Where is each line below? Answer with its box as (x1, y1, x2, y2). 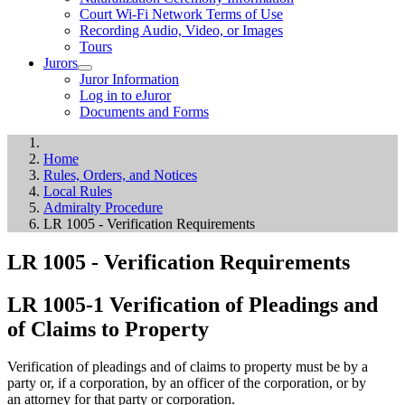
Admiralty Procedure (43, 199, 163, 215)
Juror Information (80, 71, 179, 87)
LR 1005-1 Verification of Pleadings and (7, 292, 378, 316)
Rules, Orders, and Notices (43, 166, 197, 183)
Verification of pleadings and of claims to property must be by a (7, 359, 368, 375)
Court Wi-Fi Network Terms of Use (80, 5, 283, 22)
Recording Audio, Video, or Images (80, 22, 283, 38)
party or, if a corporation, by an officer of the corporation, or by (7, 375, 366, 391)
